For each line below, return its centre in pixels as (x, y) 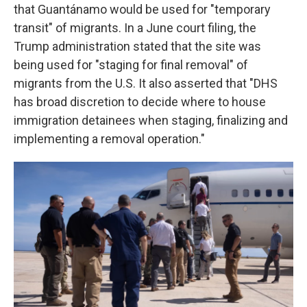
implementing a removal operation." (109, 139)
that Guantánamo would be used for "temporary (142, 9)
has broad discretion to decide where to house (140, 102)
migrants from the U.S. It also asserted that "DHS (146, 83)
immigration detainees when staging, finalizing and (151, 120)
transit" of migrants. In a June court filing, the (135, 28)
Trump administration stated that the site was (137, 46)
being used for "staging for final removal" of (131, 65)
